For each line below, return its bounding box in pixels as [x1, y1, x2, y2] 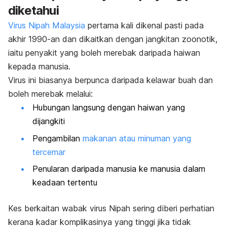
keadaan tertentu [32, 177, 97, 188]
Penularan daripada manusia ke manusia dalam [32, 164, 205, 174]
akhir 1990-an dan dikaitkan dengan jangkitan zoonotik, [8, 34, 217, 45]
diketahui [8, 3, 59, 18]
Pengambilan [32, 133, 83, 143]
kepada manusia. [8, 61, 73, 72]
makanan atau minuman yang [83, 133, 191, 143]
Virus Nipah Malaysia [8, 20, 85, 31]
